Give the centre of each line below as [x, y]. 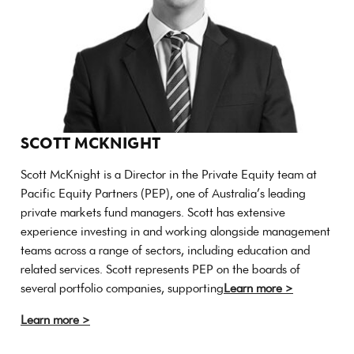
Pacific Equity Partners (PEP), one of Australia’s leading [163, 194]
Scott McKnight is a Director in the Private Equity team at [169, 175]
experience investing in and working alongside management [175, 232]
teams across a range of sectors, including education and [165, 250]
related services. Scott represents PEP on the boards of [160, 269]
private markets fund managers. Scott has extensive [153, 213]
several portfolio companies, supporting [122, 288]
